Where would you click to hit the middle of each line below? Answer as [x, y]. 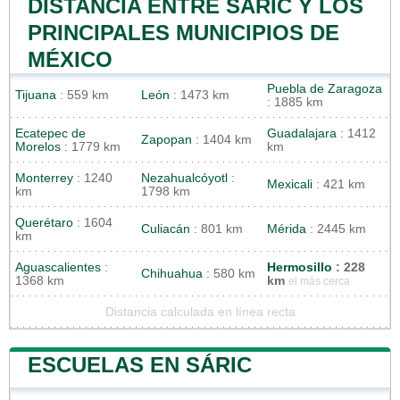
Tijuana [36, 95]
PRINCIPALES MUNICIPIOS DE [183, 32]
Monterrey [44, 178]
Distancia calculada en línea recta [200, 312]
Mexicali [290, 184]
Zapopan [167, 139]
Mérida [287, 229]
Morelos [38, 146]
